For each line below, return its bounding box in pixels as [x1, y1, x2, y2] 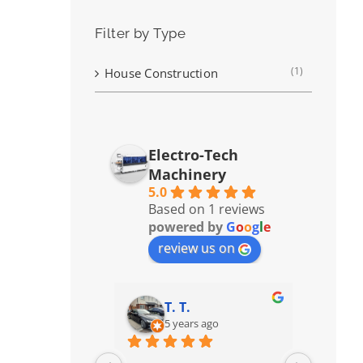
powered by [148, 217, 226, 236]
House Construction [105, 64, 219, 81]
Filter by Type [95, 25, 186, 42]
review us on [158, 238, 235, 257]
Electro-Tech [148, 144, 238, 164]
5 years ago [164, 315, 219, 331]
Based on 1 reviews [148, 199, 265, 218]
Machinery [148, 164, 226, 184]
